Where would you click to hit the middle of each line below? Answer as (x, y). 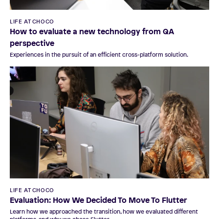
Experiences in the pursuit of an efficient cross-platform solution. (99, 55)
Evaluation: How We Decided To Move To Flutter (99, 200)
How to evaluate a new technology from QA (92, 31)
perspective (32, 43)
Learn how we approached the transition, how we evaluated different (104, 212)
